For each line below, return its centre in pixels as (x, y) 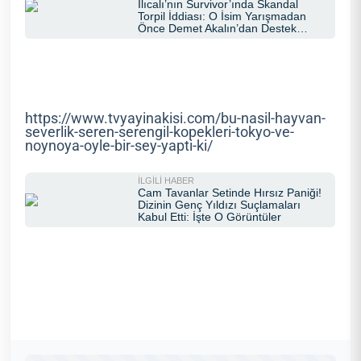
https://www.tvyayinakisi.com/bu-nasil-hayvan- (176, 119)
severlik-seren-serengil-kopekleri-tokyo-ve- (160, 133)
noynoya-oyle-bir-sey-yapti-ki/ (119, 146)
